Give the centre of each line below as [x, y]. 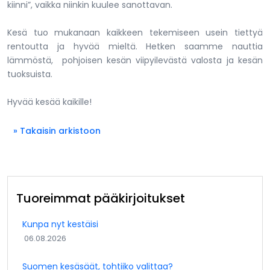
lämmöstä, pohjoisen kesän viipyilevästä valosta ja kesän [135, 60]
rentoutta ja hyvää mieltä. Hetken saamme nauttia [135, 46]
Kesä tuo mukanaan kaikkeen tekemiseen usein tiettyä [135, 32]
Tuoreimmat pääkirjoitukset [101, 198]
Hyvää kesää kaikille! [49, 102]
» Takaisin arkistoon [57, 130]
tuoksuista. [30, 74]
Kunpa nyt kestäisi [60, 224]
